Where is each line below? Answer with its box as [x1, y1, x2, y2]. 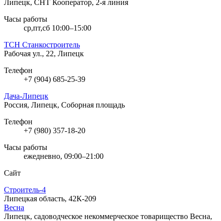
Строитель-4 [4, 185, 46, 194]
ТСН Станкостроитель [4, 40, 80, 49]
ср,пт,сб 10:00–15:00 [24, 23, 91, 32]
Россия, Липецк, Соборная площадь [4, 100, 125, 109]
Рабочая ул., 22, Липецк [4, 49, 84, 58]
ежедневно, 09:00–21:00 [24, 151, 104, 160]
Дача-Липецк [4, 91, 48, 100]
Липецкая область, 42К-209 [4, 194, 96, 203]
